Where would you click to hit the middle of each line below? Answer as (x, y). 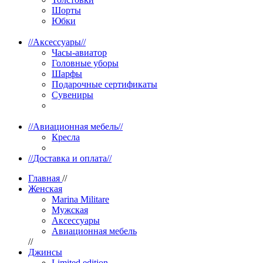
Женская (45, 189)
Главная (44, 178)
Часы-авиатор (79, 53)
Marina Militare (80, 199)
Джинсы (45, 252)
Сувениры (73, 95)
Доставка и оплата (70, 158)
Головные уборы (85, 63)
